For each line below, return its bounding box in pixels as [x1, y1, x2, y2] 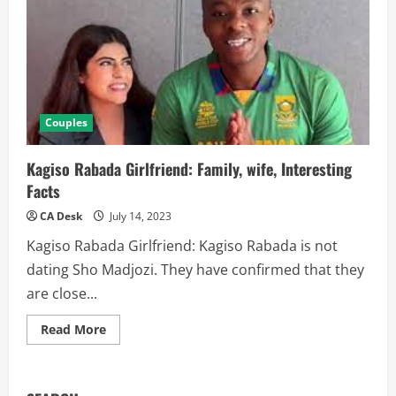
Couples [45, 115, 88, 131]
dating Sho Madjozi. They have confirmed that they [27, 260, 364, 280]
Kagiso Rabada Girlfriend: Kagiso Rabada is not [27, 236, 338, 256]
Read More [41, 321, 106, 339]
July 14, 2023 [107, 209, 171, 225]
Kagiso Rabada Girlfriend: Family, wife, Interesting [27, 157, 352, 181]
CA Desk [40, 209, 82, 225]
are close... [27, 284, 97, 304]
